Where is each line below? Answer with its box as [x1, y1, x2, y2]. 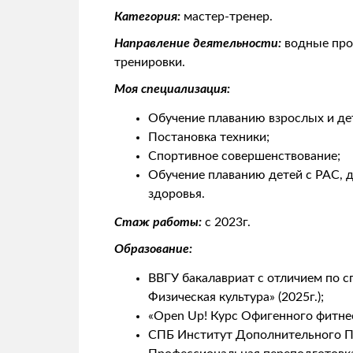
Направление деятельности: [114, 37, 284, 50]
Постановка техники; [148, 130, 270, 143]
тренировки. [114, 56, 188, 69]
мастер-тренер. [184, 10, 279, 24]
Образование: [114, 243, 192, 256]
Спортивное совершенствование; [148, 149, 341, 162]
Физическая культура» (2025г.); [148, 291, 328, 304]
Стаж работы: [114, 216, 205, 229]
